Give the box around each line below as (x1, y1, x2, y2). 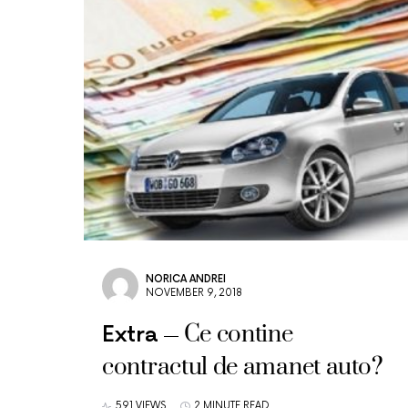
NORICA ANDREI (146, 273, 226, 285)
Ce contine (183, 320, 293, 350)
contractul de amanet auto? (102, 352, 383, 382)
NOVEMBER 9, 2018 (146, 287, 242, 299)
